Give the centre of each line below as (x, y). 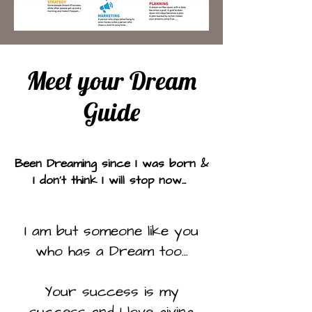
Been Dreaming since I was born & (111, 164)
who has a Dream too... (111, 251)
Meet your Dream (111, 80)
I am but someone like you (111, 231)
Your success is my (111, 291)
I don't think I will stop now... (111, 180)
